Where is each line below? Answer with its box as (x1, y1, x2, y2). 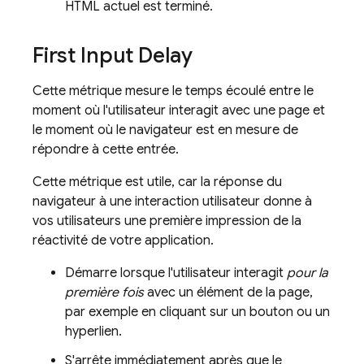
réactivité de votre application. (32, 232, 214, 249)
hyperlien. (65, 323, 122, 340)
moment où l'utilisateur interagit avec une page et (32, 102, 325, 119)
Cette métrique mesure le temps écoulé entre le (32, 83, 314, 99)
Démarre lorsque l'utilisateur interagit (65, 265, 287, 281)
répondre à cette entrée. (32, 141, 179, 158)
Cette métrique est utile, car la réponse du (32, 174, 282, 190)
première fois (65, 284, 144, 301)
